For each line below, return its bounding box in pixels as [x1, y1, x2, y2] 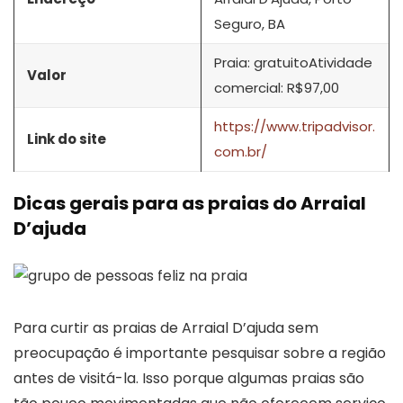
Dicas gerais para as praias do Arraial [13, 190, 366, 216]
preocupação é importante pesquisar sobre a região [13, 342, 386, 363]
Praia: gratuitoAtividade [214, 52, 372, 72]
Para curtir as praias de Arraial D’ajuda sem [13, 317, 318, 338]
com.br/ [214, 141, 267, 161]
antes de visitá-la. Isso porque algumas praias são [13, 367, 364, 389]
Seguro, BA [214, 13, 285, 33]
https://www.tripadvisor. [214, 116, 375, 136]
